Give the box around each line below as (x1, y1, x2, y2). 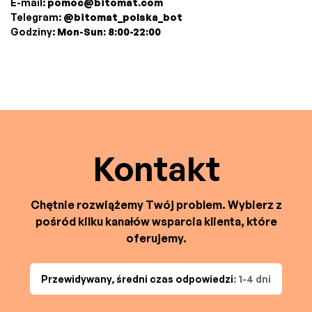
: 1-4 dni (233, 273, 271, 286)
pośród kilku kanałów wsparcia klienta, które (35, 214, 277, 229)
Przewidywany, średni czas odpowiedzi (41, 273, 233, 286)
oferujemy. (125, 231, 187, 246)
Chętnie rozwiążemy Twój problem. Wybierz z (30, 198, 282, 212)
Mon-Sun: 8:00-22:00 (57, 26, 161, 38)
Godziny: (10, 26, 57, 38)
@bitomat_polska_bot (63, 11, 182, 24)
